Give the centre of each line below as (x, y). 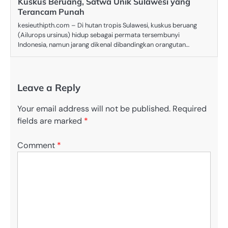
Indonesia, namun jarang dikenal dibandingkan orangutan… (104, 44)
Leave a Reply (49, 87)
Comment (37, 146)
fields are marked (51, 121)
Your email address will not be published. (94, 108)
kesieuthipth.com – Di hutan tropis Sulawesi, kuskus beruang (107, 25)
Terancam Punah (51, 11)
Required (190, 108)
